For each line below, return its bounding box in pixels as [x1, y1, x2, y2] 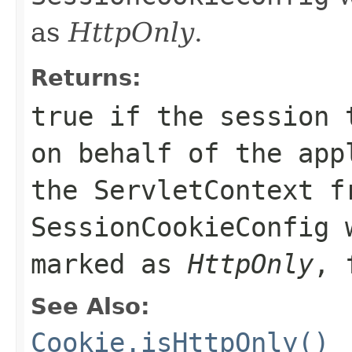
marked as [31, 247, 188, 280]
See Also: [31, 292, 150, 320]
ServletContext [93, 174, 313, 206]
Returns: [31, 64, 141, 91]
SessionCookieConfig [31, 211, 329, 243]
